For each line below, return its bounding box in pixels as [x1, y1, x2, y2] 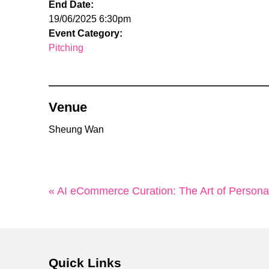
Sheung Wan [48, 124, 104, 135]
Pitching [48, 43, 83, 53]
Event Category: [48, 28, 122, 39]
